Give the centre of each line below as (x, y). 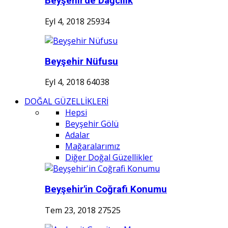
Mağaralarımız (93, 146)
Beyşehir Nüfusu (81, 61)
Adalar (77, 135)
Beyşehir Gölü (92, 124)
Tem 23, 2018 (70, 210)
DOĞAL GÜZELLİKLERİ (66, 102)
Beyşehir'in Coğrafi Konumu (106, 190)
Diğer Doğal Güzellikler (109, 158)
